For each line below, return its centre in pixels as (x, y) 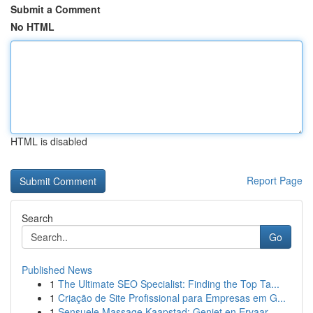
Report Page (275, 180)
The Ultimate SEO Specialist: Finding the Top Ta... (169, 284)
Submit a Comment (56, 9)
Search (37, 218)
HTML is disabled (49, 141)
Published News (57, 270)
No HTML (32, 27)
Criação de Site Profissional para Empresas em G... (172, 298)
